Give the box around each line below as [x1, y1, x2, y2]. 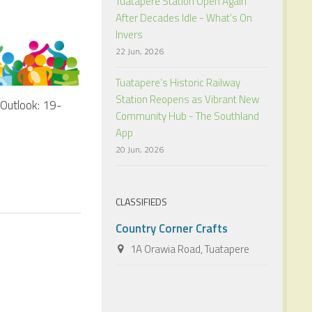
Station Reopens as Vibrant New [116, 91, 259, 107]
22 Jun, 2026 [116, 44, 164, 58]
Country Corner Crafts [116, 219, 228, 237]
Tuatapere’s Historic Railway [116, 74, 240, 91]
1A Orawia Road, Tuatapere [128, 240, 249, 257]
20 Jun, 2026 [116, 142, 164, 156]
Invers [116, 26, 143, 42]
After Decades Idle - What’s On [116, 9, 252, 26]
